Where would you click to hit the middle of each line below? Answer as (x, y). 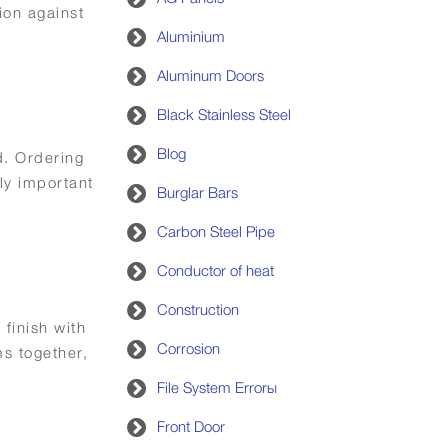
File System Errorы (217, 387)
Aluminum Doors (210, 75)
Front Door (191, 426)
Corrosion (188, 348)
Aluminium (191, 36)
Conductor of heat (215, 270)
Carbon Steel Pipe (216, 231)
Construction (198, 309)
